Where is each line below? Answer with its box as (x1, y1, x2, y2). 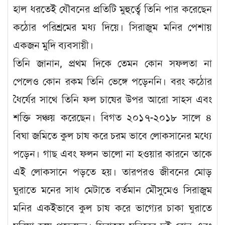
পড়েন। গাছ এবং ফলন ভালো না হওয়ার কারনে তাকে (13, 147, 212, 160)
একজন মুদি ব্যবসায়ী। (13, 39, 93, 52)
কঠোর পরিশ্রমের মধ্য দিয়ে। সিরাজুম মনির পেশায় (13, 21, 212, 34)
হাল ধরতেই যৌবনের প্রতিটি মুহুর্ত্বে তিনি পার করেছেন (13, 3, 212, 16)
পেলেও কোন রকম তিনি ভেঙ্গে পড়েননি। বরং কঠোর (13, 75, 212, 88)
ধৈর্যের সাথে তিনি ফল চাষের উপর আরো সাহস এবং (13, 93, 212, 106)
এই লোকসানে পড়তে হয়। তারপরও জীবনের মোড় (13, 165, 212, 178)
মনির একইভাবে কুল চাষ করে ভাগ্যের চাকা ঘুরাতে (13, 201, 212, 214)
